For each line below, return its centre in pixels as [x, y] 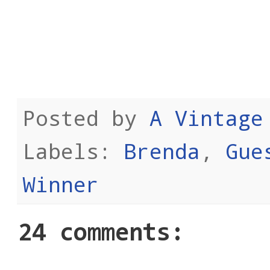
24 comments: [101, 234]
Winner [61, 184]
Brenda [162, 150]
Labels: [74, 150]
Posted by [86, 117]
